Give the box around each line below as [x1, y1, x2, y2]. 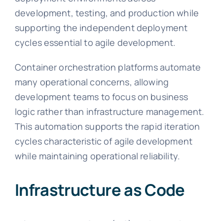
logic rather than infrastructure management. [14, 106, 205, 118]
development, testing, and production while [14, 7, 199, 19]
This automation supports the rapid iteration [14, 120, 200, 133]
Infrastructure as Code [14, 179, 185, 201]
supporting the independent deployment [14, 22, 188, 34]
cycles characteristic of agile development [14, 135, 193, 147]
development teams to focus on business [14, 91, 188, 103]
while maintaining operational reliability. [14, 150, 181, 162]
